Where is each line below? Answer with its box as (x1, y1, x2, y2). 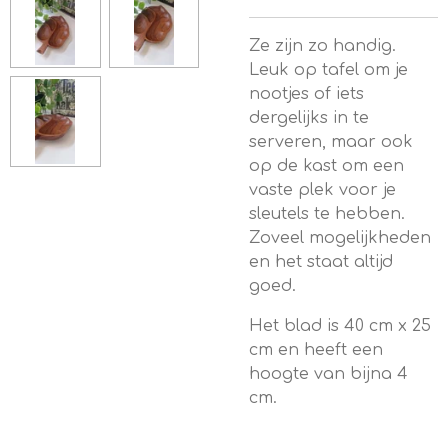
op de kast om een (249, 157, 404, 175)
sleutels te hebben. (249, 205, 405, 223)
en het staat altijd (249, 253, 393, 271)
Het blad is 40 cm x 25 (249, 317, 431, 335)
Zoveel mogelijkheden (249, 229, 431, 247)
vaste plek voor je (249, 181, 396, 199)
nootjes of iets (249, 85, 364, 103)
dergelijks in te (249, 109, 369, 127)
